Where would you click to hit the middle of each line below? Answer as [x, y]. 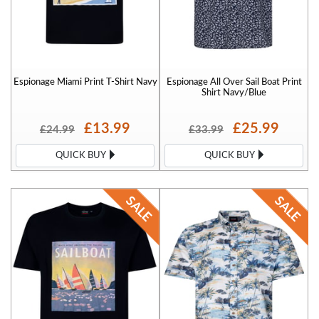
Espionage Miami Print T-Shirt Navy [85, 82]
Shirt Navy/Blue [234, 93]
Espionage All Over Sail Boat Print [234, 82]
